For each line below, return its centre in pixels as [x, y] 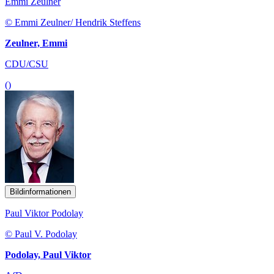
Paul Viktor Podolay [44, 213]
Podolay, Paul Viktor [48, 254]
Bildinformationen [40, 191]
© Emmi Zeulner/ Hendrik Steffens [73, 22]
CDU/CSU [27, 64]
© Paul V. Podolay [41, 234]
